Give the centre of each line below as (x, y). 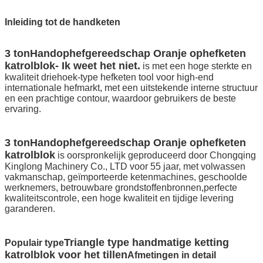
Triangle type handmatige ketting (146, 242)
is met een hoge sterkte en (197, 66)
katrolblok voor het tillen (66, 254)
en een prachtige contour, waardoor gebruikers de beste (120, 98)
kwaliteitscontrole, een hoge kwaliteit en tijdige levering (119, 198)
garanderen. (30, 208)
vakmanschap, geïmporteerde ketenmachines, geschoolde (126, 177)
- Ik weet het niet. (98, 65)
